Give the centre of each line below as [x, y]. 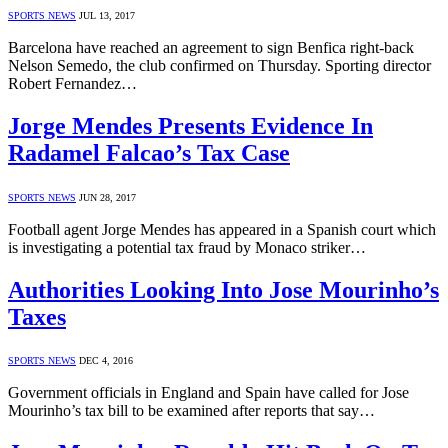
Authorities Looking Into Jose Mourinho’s [223, 289]
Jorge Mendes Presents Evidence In [190, 125]
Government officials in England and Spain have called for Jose [208, 393]
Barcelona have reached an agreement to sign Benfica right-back [211, 47]
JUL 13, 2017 [107, 15]
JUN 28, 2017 [107, 197]
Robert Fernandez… [72, 83]
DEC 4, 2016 [106, 361]
